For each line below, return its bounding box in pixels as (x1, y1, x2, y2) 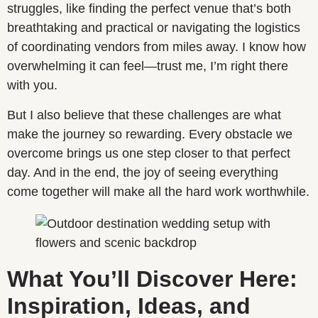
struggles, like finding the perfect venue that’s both (7, 1, 291, 16)
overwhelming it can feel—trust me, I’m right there (7, 59, 288, 74)
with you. (7, 78, 57, 93)
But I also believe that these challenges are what (7, 107, 281, 122)
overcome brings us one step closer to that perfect (7, 146, 290, 160)
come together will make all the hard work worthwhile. (7, 184, 309, 199)
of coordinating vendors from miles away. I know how (7, 40, 306, 55)
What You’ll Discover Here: (7, 265, 297, 292)
